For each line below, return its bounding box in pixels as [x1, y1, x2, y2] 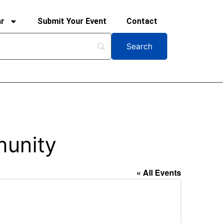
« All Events [136, 167, 181, 178]
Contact [126, 16, 157, 26]
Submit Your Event [37, 16, 107, 26]
